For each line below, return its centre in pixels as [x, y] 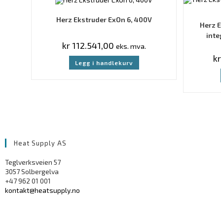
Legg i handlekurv [104, 62]
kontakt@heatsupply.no [42, 190]
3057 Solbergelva [32, 171]
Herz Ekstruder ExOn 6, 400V [104, 19]
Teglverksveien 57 [33, 162]
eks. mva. [131, 46]
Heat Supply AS [40, 143]
